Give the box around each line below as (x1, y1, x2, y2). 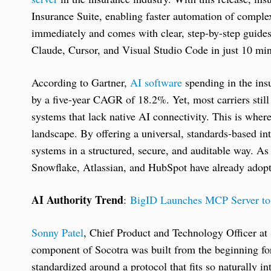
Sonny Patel (31, 224, 83, 240)
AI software (130, 74, 182, 90)
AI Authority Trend (31, 191, 123, 207)
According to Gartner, (31, 74, 130, 90)
